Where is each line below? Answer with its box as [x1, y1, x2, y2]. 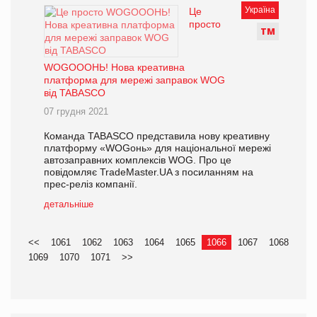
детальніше [44, 199, 93, 210]
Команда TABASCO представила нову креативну [44, 130, 270, 142]
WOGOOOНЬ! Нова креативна [44, 62, 185, 74]
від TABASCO [44, 87, 105, 99]
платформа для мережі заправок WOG [44, 74, 225, 86]
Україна [245, 5, 275, 16]
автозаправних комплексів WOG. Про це [44, 154, 231, 166]
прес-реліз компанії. [44, 178, 137, 190]
